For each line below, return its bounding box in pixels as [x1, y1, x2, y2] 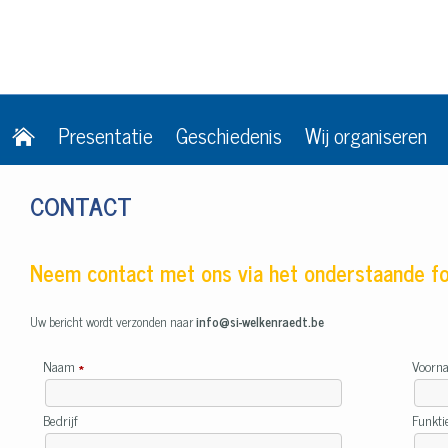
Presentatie [58, 118, 153, 152]
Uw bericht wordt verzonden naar [30, 311, 196, 332]
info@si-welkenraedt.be [196, 311, 324, 332]
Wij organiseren [305, 118, 427, 152]
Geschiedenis [176, 118, 282, 152]
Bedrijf [43, 408, 82, 431]
